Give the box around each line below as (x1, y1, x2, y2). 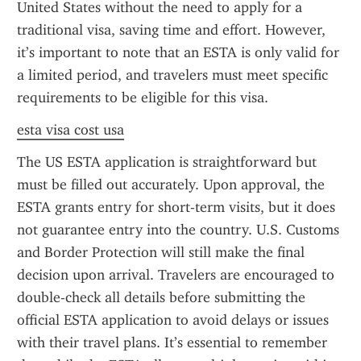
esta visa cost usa (17, 121, 124, 139)
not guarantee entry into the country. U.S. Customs (17, 221, 339, 239)
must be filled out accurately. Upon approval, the (17, 176, 325, 193)
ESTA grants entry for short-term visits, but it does (17, 198, 335, 216)
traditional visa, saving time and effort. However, (17, 21, 326, 39)
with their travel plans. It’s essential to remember (17, 334, 327, 351)
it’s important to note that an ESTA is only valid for (17, 44, 339, 61)
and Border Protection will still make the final (17, 243, 305, 261)
